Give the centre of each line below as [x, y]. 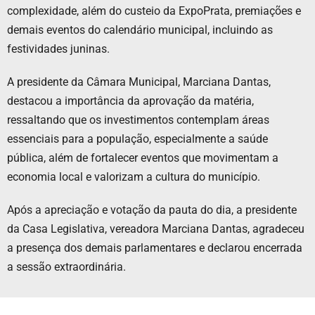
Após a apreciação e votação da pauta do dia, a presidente [152, 210]
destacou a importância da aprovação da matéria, [130, 101]
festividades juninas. [58, 49]
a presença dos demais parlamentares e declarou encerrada [155, 247]
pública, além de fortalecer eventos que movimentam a [143, 157]
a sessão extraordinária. [66, 266]
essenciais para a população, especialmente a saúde [137, 139]
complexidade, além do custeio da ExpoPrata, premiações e [154, 11]
